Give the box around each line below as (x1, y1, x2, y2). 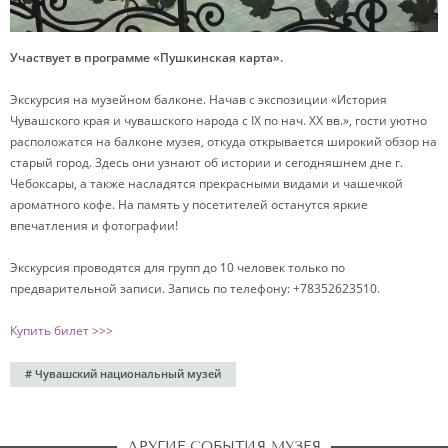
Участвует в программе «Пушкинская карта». (10, 48, 283, 66)
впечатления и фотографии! (10, 216, 178, 234)
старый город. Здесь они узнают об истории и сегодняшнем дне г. (10, 153, 403, 171)
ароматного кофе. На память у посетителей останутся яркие (10, 195, 368, 213)
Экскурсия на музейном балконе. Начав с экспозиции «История (10, 90, 387, 108)
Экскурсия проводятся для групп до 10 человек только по (10, 258, 345, 276)
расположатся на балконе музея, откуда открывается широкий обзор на (10, 132, 437, 150)
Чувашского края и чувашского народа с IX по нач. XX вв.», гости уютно (10, 111, 427, 129)
